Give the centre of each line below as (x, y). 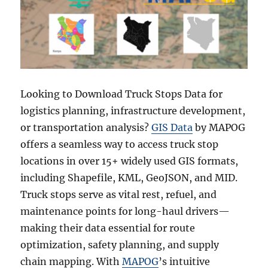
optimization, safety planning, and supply (120, 245)
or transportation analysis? (86, 128)
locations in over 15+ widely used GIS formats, (130, 161)
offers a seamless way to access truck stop (120, 144)
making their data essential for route (108, 228)
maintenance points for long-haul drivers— (125, 211)
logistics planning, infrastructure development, (133, 111)
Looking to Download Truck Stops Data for (122, 94)
